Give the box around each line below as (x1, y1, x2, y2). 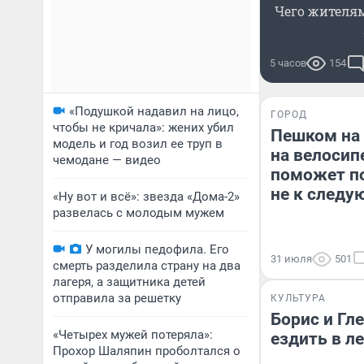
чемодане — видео (53, 153, 161, 167)
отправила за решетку (53, 291, 181, 305)
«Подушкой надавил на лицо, (69, 104, 239, 119)
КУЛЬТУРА (271, 292, 326, 304)
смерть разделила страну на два (53, 258, 240, 273)
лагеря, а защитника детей (53, 275, 206, 289)
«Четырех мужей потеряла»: (53, 327, 213, 342)
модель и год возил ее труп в (53, 136, 223, 151)
